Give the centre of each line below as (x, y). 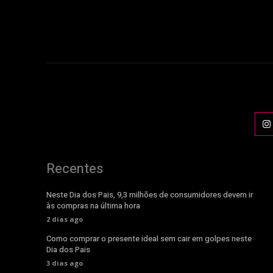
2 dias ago (65, 219)
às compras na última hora (93, 205)
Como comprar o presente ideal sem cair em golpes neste (149, 238)
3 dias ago (65, 263)
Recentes (75, 168)
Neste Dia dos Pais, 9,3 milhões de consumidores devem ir (150, 194)
